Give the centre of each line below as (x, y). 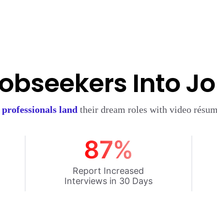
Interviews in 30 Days (108, 181)
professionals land (39, 109)
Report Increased (108, 171)
